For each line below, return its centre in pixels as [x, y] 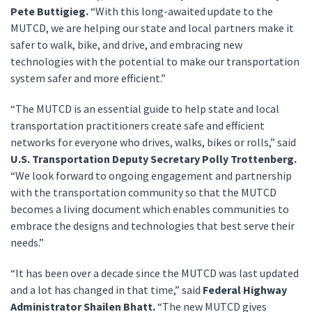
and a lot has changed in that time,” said [107, 290]
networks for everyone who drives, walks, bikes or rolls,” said [153, 142]
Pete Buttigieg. [50, 11]
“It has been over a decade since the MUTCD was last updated [155, 273]
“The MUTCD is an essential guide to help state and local [145, 109]
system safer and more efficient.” [88, 78]
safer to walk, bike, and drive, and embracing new [126, 45]
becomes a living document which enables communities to [150, 209]
